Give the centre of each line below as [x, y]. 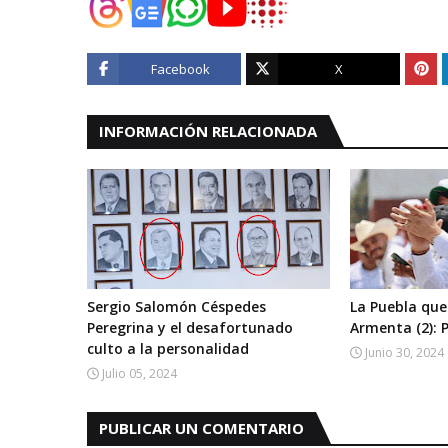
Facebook [180, 69]
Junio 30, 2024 [405, 353]
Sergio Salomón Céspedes [176, 307]
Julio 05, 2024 [139, 374]
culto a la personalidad [168, 349]
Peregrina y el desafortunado [190, 328]
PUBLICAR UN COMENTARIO [201, 428]
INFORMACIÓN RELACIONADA [208, 131]
